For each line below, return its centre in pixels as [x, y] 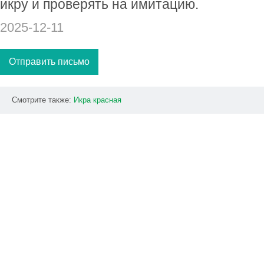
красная [107, 100]
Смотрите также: [43, 100]
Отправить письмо [49, 62]
